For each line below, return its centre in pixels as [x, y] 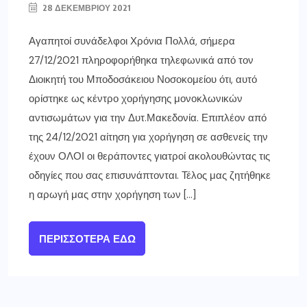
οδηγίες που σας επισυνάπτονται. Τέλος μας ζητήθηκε [150, 176]
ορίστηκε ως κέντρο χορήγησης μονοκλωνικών [136, 99]
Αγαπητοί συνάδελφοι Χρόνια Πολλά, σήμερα [132, 41]
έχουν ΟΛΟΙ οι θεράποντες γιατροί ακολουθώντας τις [149, 157]
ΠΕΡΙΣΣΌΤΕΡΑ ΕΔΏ [87, 240]
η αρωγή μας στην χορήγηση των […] [112, 195]
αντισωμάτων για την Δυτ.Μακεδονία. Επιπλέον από [148, 118]
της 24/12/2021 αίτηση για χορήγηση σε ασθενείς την [148, 137]
